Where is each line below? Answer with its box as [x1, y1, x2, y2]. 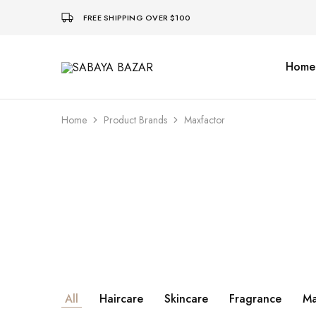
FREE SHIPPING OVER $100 [83, 12, 191, 23]
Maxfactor [184, 113, 225, 127]
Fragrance [229, 291, 281, 307]
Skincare [164, 291, 208, 307]
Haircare [99, 291, 143, 307]
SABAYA [61, 63, 102, 80]
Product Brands [104, 113, 167, 127]
